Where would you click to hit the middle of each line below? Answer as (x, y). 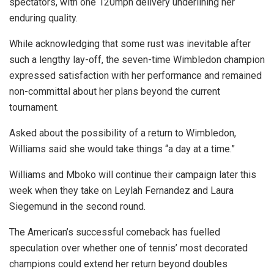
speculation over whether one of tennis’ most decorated (128, 248)
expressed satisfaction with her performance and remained (135, 75)
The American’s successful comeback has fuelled (115, 232)
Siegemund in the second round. (77, 206)
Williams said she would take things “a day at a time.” (122, 149)
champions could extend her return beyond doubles (118, 264)
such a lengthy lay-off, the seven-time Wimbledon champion (137, 59)
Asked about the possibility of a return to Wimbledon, (123, 133)
